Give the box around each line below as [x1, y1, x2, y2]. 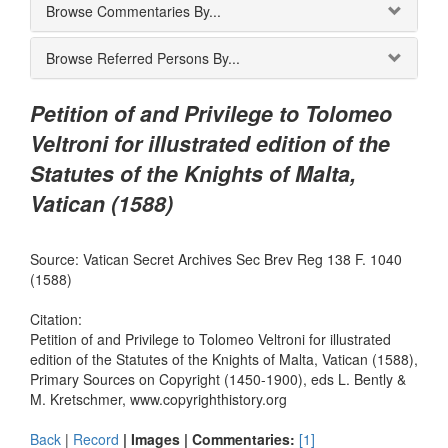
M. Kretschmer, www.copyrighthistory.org [30, 389, 287, 409]
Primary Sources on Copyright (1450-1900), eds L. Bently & [30, 369, 406, 389]
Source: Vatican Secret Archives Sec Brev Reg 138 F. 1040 [30, 249, 402, 269]
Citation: [30, 309, 82, 329]
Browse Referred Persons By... [46, 48, 240, 68]
